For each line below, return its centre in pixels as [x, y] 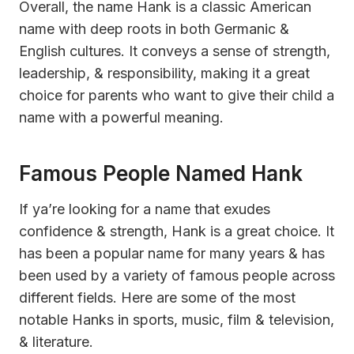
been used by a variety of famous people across [177, 275]
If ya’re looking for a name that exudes [145, 209]
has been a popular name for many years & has [172, 253]
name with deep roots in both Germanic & [154, 28]
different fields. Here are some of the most [157, 297]
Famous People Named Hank [161, 173]
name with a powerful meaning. [121, 117]
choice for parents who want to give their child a [177, 95]
